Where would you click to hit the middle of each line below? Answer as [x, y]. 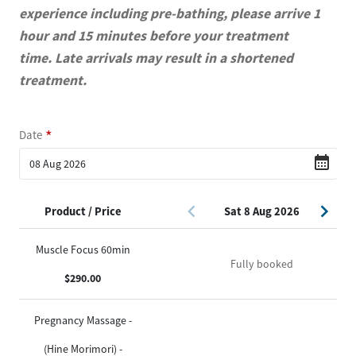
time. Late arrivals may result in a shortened [156, 58]
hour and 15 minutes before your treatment [154, 35]
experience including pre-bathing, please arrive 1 [170, 13]
